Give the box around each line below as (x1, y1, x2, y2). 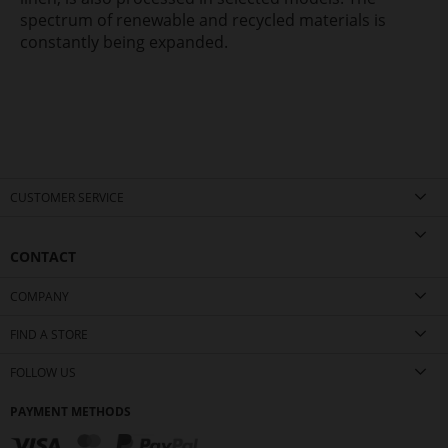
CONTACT (10, 246, 76, 266)
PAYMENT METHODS (10, 402, 131, 420)
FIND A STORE (10, 325, 88, 343)
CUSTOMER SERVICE (10, 188, 124, 206)
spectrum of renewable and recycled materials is (20, 8, 386, 31)
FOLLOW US (10, 363, 76, 381)
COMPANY (10, 287, 69, 305)
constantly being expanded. (20, 30, 228, 53)
